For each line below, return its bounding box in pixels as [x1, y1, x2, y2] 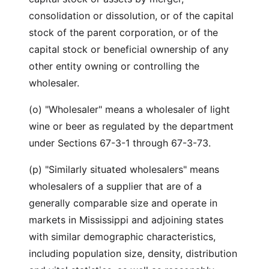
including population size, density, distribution [29, 247, 237, 259]
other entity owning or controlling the [29, 60, 199, 72]
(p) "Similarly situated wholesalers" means [29, 163, 219, 175]
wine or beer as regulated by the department [29, 120, 234, 132]
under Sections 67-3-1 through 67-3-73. [29, 137, 214, 149]
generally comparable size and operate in [29, 197, 217, 209]
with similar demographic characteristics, [29, 231, 216, 243]
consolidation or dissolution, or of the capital [29, 10, 234, 22]
